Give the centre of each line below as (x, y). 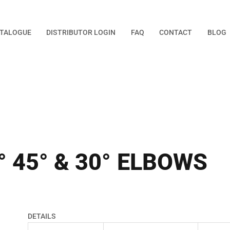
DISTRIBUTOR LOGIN (81, 32)
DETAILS (42, 217)
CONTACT (176, 32)
